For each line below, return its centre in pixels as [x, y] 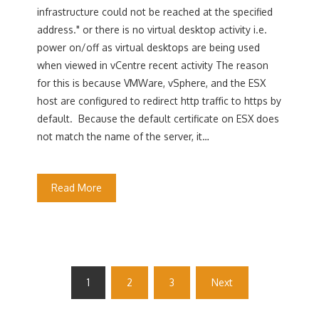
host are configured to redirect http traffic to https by [159, 101]
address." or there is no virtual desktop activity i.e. [152, 30]
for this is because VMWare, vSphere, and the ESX [152, 83]
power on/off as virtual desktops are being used [149, 47]
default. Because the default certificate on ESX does [158, 119]
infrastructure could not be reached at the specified [155, 12]
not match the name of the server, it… [124, 136]
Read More [77, 188]
